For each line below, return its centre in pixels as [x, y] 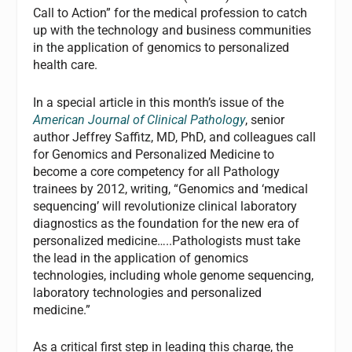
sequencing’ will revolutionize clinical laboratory [165, 206]
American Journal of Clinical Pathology [139, 119]
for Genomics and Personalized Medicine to [154, 154]
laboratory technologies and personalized [148, 292]
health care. [66, 65]
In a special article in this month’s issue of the [159, 102]
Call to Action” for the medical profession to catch [170, 13]
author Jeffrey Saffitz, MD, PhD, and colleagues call [175, 137]
